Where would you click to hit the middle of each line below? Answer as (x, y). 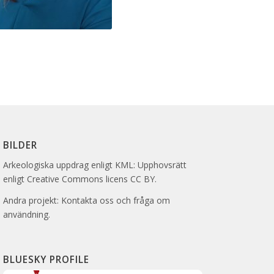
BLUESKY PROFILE (46, 259)
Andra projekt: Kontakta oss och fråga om (87, 200)
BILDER (20, 146)
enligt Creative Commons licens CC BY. (80, 179)
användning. (27, 214)
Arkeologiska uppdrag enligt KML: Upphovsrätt (95, 165)
